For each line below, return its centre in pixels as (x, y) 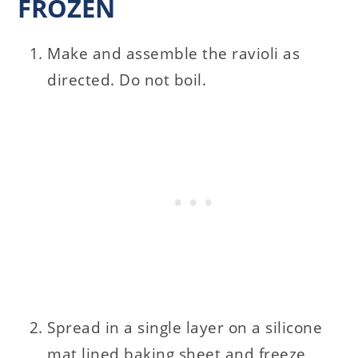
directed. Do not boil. (127, 80)
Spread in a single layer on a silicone (185, 327)
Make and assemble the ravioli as (174, 53)
